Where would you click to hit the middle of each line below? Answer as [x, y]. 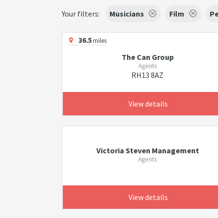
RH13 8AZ [148, 75]
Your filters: [81, 14]
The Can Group [147, 57]
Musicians [127, 14]
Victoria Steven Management [147, 150]
